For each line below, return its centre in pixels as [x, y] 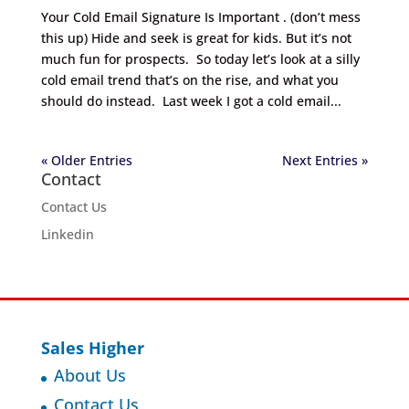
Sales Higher [92, 348]
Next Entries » [325, 161]
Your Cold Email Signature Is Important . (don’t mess [200, 17]
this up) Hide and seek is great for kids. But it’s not [196, 38]
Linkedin [67, 235]
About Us [89, 376]
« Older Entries [86, 161]
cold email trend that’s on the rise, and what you [189, 80]
